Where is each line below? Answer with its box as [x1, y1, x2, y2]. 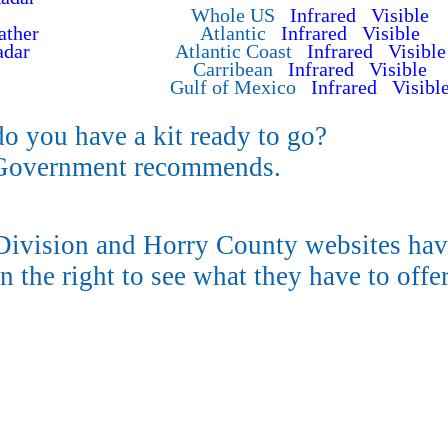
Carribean [193, 58, 288, 80]
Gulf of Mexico [170, 76, 311, 98]
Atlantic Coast [174, 40, 307, 62]
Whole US [191, 4, 290, 26]
